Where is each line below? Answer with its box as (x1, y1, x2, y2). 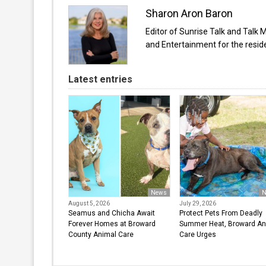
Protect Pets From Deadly (179, 209, 262, 217)
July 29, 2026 (179, 200, 216, 207)
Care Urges (179, 230, 216, 239)
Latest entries (68, 73, 132, 85)
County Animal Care (68, 230, 134, 239)
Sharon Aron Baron (145, 7, 233, 20)
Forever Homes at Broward (68, 220, 156, 228)
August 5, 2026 (68, 200, 110, 207)
